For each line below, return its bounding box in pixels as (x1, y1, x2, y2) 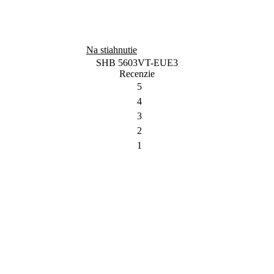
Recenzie (119, 68, 155, 79)
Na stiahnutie (86, 45, 137, 55)
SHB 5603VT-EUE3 (96, 57, 178, 68)
